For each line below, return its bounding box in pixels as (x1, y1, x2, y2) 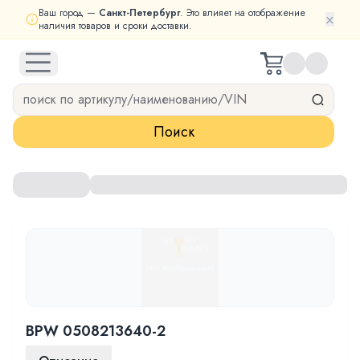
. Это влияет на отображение (180, 6, 305, 20)
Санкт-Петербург (99, 6, 180, 20)
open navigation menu (37, 49, 157, 68)
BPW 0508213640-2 (26, 321, 166, 342)
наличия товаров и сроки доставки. (39, 18, 192, 33)
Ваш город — (39, 6, 99, 20)
